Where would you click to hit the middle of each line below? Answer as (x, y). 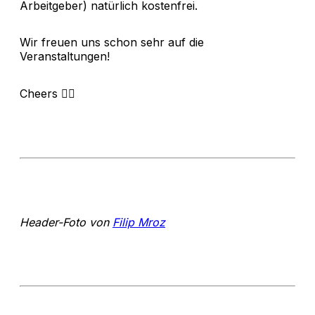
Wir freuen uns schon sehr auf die (112, 42)
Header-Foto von (66, 222)
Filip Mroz (139, 222)
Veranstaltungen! (65, 56)
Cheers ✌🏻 (47, 93)
